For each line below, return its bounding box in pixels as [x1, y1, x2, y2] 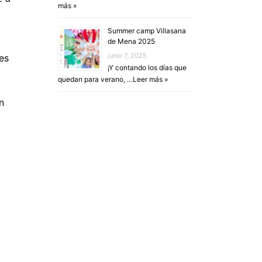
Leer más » [132, 75, 168, 84]
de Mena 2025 [107, 37, 155, 46]
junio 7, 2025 [107, 51, 147, 60]
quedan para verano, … [57, 75, 133, 84]
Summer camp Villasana [107, 26, 186, 35]
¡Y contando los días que [107, 63, 187, 72]
